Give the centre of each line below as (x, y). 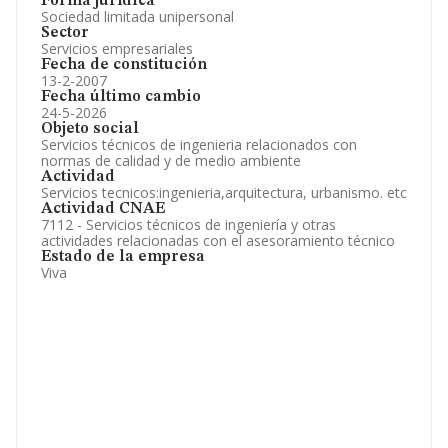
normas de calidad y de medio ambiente (171, 160)
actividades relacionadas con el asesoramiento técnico (218, 240)
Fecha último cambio (121, 97)
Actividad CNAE (103, 209)
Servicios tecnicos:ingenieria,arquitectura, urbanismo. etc (224, 192)
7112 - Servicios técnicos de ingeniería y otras (188, 224)
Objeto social (90, 129)
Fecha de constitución (124, 65)
